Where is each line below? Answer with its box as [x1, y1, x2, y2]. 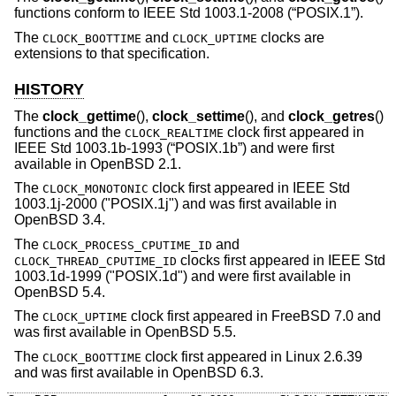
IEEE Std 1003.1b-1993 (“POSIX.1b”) [14, 140, 247, 156]
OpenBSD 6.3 [172, 364, 260, 380]
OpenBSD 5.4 [14, 284, 102, 300]
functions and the [14, 124, 125, 140]
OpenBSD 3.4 [14, 212, 102, 228]
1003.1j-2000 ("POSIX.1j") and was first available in [14, 196, 337, 212]
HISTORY [14, 80, 84, 99]
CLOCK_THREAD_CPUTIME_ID [14, 254, 177, 268]
